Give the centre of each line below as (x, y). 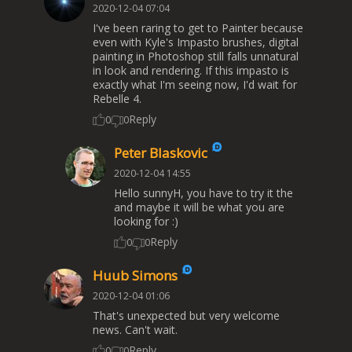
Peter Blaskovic (162, 153)
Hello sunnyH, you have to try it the (203, 193)
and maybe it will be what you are (199, 207)
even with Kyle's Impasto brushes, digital (196, 42)
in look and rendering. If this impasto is (191, 71)
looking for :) (146, 222)
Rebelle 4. (117, 99)
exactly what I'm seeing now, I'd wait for (195, 85)
